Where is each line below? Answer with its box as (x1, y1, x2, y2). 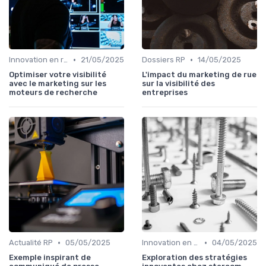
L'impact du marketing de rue (142, 70, 256, 80)
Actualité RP (9, 238, 53, 248)
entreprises (142, 88, 188, 97)
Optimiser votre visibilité (9, 70, 106, 80)
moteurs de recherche (9, 88, 97, 97)
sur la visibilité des (142, 79, 215, 88)
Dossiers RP (142, 55, 185, 65)
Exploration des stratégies (142, 253, 247, 262)
